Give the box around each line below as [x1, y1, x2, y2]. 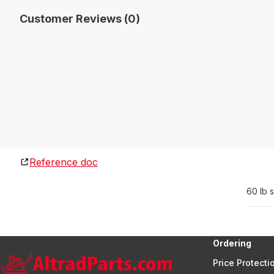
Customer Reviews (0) [20, 12, 140, 25]
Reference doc [29, 156, 98, 168]
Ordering [213, 238, 251, 248]
